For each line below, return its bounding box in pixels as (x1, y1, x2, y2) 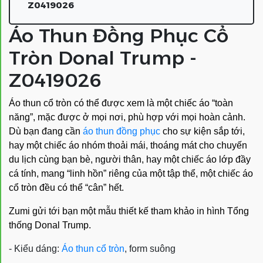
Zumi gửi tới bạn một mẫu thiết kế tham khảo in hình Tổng (9, 206, 249, 216)
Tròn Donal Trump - (9, 46, 197, 69)
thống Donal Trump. (9, 220, 91, 230)
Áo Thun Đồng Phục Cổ (9, 24, 228, 47)
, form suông (124, 244, 176, 254)
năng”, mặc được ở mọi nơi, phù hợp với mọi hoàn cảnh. (9, 112, 245, 122)
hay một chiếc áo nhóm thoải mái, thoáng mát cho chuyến (9, 140, 247, 150)
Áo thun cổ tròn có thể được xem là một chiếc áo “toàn (9, 98, 233, 108)
